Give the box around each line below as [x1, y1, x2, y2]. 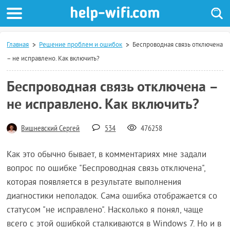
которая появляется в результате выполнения [7, 177, 182, 188]
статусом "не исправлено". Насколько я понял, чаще [7, 205, 204, 216]
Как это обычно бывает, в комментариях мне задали [7, 149, 207, 161]
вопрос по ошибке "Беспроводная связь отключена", [7, 163, 206, 175]
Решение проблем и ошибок [39, 41, 123, 49]
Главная [7, 41, 29, 49]
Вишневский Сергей [21, 124, 80, 134]
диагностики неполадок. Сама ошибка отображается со [7, 191, 218, 202]
